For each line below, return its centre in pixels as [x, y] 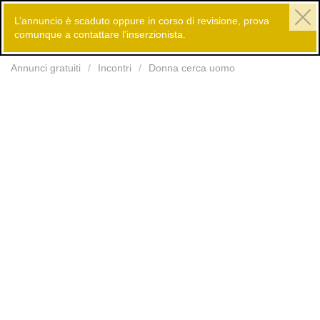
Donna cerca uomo [192, 68]
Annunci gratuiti [46, 68]
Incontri [115, 68]
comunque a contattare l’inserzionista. [100, 34]
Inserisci [227, 37]
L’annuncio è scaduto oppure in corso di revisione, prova [142, 21]
